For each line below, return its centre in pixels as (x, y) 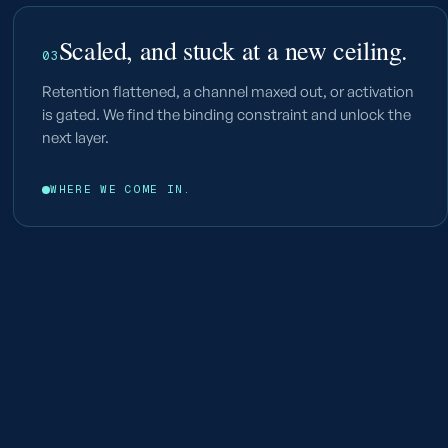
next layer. (76, 137)
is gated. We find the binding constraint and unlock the (227, 114)
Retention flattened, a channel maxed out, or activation (228, 91)
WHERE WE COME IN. (121, 189)
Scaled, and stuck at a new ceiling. (233, 50)
